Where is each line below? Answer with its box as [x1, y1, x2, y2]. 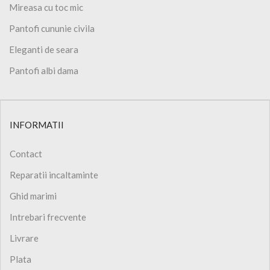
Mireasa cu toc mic [9, 1, 83, 13]
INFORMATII [10, 119, 64, 130]
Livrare [10, 232, 39, 243]
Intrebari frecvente [10, 211, 86, 222]
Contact [10, 148, 42, 159]
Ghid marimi [10, 190, 57, 201]
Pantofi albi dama [9, 64, 78, 76]
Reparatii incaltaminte [10, 169, 98, 180]
